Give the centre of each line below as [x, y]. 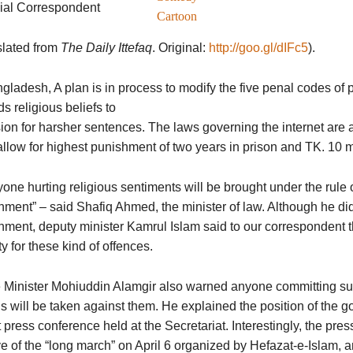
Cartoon [176, 16]
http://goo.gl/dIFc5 [258, 48]
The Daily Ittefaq [106, 48]
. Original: [180, 48]
